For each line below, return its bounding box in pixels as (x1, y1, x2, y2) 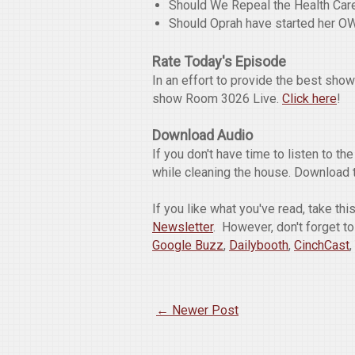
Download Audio (152, 127, 253, 144)
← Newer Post (156, 303, 239, 319)
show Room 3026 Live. (152, 91, 282, 107)
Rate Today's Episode (152, 53, 286, 71)
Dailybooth (229, 238, 288, 254)
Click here (282, 91, 337, 107)
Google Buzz (152, 238, 223, 254)
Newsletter (152, 219, 213, 235)
